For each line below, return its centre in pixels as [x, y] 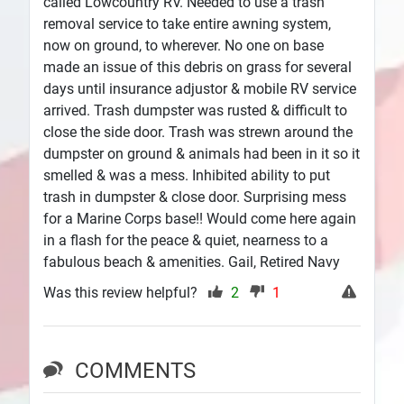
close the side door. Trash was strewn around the [198, 133]
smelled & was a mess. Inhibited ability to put [187, 176]
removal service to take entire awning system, [187, 24]
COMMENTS [135, 370]
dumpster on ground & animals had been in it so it [202, 154]
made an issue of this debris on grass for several [197, 68]
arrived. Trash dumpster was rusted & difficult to [195, 111]
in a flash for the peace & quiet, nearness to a [186, 241]
